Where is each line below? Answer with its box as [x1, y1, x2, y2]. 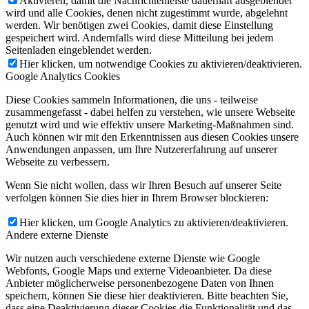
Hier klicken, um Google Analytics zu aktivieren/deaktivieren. [19, 217, 288, 229]
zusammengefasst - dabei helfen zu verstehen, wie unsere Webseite [6, 106, 295, 119]
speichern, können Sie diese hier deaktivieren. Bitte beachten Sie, [6, 290, 288, 302]
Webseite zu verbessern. [6, 156, 110, 168]
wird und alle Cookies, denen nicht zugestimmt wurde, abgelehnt [6, 7, 288, 19]
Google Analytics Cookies [6, 70, 120, 83]
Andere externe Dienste [6, 229, 108, 241]
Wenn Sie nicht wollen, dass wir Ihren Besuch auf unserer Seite [6, 179, 281, 192]
